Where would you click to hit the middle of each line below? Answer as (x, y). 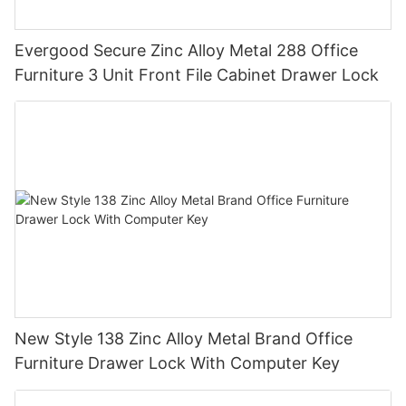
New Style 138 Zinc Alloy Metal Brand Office (184, 339)
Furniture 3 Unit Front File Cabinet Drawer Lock (197, 74)
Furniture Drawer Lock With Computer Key (177, 363)
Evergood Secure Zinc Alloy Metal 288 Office (186, 50)
